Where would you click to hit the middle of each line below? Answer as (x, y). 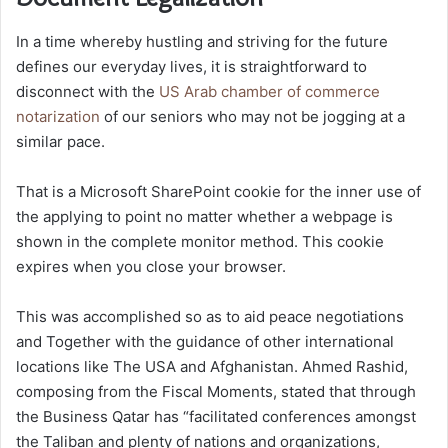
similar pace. (60, 141)
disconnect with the (87, 91)
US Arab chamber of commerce (269, 91)
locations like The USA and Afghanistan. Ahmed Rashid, (212, 366)
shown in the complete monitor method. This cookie (200, 241)
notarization (58, 116)
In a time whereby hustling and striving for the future (202, 41)
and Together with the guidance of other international (205, 341)
